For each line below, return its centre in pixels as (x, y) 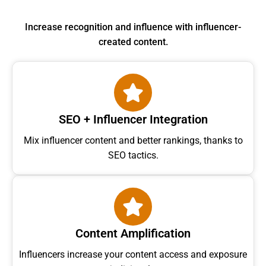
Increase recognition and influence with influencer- (133, 27)
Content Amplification (133, 234)
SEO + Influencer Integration (133, 120)
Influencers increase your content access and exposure (133, 255)
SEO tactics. (133, 156)
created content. (133, 42)
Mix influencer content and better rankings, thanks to (133, 141)
